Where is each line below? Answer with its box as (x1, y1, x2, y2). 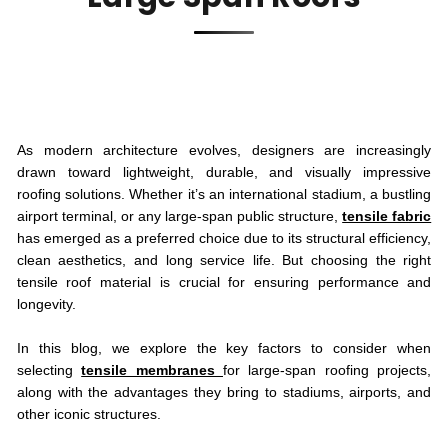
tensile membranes (81, 361, 223, 378)
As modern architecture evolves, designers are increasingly (16, 141, 432, 158)
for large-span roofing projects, (223, 361, 432, 378)
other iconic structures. (16, 405, 161, 422)
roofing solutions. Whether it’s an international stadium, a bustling (16, 185, 432, 202)
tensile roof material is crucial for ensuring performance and (16, 273, 432, 290)
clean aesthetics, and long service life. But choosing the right (16, 251, 432, 268)
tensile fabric (342, 207, 432, 224)
